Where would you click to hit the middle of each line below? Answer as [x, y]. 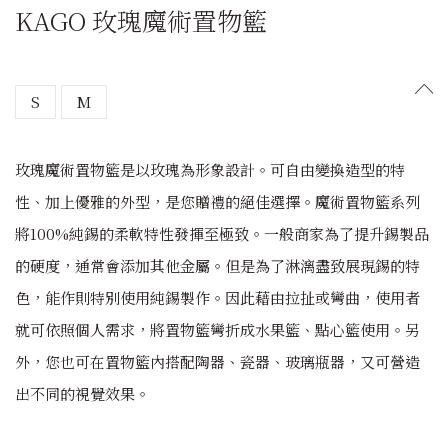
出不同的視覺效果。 [82, 393]
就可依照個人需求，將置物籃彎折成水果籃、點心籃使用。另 [217, 329]
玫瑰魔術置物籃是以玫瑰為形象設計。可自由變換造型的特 [210, 169]
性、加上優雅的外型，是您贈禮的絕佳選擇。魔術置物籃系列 [217, 201]
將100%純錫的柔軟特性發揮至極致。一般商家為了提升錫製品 [222, 233]
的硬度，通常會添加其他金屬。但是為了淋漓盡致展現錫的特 [217, 265]
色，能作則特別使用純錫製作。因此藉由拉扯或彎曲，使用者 [217, 297]
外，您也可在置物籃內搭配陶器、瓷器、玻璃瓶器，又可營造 [217, 361]
